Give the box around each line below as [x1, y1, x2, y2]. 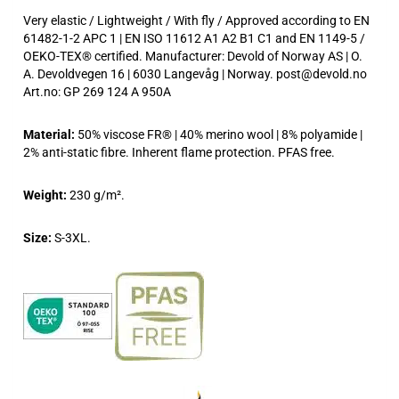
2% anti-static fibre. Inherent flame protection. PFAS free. [23, 144, 335, 159]
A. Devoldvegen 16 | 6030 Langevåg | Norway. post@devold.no [23, 66, 367, 81]
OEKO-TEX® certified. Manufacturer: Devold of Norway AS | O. [23, 48, 362, 63]
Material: [23, 126, 77, 142]
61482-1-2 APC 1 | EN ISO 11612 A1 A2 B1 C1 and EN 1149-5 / [23, 30, 365, 45]
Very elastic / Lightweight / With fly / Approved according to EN [23, 12, 370, 28]
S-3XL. [54, 230, 91, 245]
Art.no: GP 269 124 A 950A [23, 84, 171, 99]
